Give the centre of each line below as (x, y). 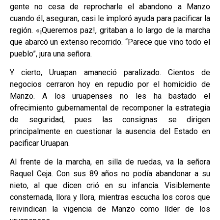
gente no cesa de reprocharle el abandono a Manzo (110, 6)
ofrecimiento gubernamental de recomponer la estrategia (110, 108)
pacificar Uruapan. (40, 143)
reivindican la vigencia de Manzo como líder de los (110, 209)
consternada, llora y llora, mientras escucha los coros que (110, 197)
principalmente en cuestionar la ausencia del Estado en (110, 131)
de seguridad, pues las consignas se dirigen (110, 119)
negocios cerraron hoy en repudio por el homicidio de (110, 84)
